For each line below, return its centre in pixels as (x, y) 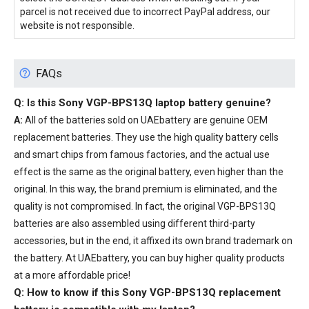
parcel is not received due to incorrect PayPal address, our (145, 11)
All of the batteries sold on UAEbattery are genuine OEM (146, 120)
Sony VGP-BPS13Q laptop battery (141, 102)
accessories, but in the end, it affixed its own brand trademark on (153, 240)
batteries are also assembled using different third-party (134, 223)
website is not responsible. (77, 25)
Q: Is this (36, 102)
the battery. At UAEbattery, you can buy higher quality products (149, 258)
